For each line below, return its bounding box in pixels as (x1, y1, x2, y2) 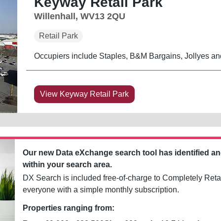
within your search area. (23, 160, 112, 169)
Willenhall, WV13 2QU (34, 11, 125, 21)
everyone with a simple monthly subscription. (23, 185, 180, 194)
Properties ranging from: (23, 203, 115, 212)
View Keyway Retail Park (39, 89, 129, 98)
